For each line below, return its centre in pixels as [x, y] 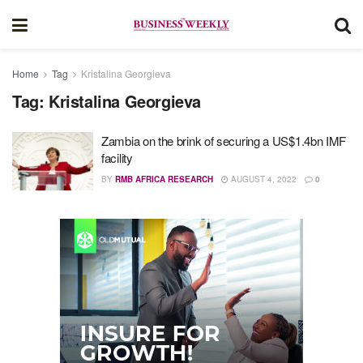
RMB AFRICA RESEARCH [164, 179]
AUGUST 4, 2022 [263, 179]
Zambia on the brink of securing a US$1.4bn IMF [224, 141]
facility [117, 158]
